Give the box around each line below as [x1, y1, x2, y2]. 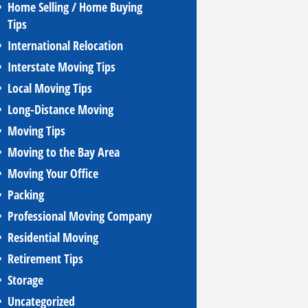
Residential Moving [8, 229, 98, 246]
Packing [8, 186, 44, 203]
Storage [8, 272, 43, 289]
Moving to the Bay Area [8, 144, 120, 161]
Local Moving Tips [8, 80, 92, 97]
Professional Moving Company [8, 208, 152, 225]
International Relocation [8, 37, 123, 54]
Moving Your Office [8, 165, 98, 182]
